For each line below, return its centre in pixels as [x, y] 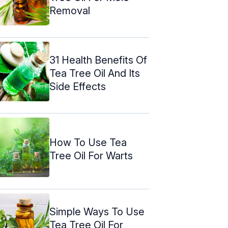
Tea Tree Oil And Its [95, 73]
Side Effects [78, 86]
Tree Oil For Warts [91, 155]
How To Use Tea [88, 142]
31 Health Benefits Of [98, 60]
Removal [70, 10]
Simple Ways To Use [97, 211]
